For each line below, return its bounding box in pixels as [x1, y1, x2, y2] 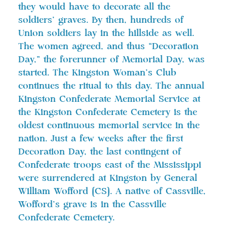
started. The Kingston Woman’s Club [18, 68, 176, 78]
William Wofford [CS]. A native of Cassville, [18, 186, 206, 196]
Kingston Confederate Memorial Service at [18, 94, 200, 104]
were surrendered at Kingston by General [18, 173, 197, 183]
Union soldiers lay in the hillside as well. [18, 28, 194, 38]
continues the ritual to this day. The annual [18, 81, 204, 91]
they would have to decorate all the [18, 2, 170, 12]
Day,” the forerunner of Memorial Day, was [18, 55, 205, 64]
